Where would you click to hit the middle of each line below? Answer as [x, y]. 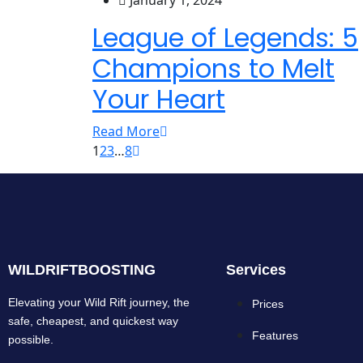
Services [256, 270]
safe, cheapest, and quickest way [93, 321]
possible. [31, 340]
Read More [126, 132]
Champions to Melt [214, 69]
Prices [267, 304]
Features [275, 336]
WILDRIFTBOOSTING [82, 270]
